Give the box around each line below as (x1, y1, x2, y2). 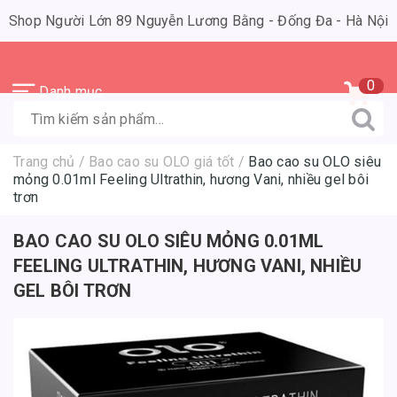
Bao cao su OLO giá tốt (89, 153, 235, 170)
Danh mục (39, 83, 103, 100)
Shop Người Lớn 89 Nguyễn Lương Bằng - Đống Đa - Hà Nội (8, 12, 389, 29)
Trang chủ (13, 153, 75, 170)
